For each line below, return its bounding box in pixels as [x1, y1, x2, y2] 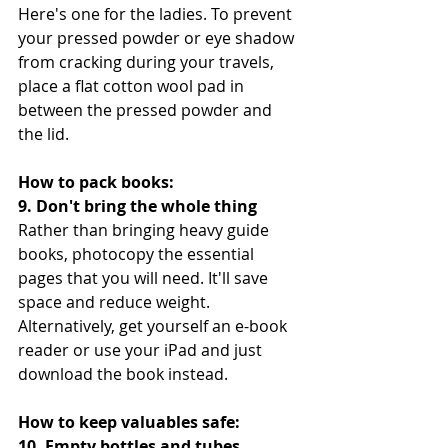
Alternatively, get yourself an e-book [18, 314, 291, 337]
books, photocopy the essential [18, 242, 258, 265]
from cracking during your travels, [18, 50, 278, 73]
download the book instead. [18, 362, 228, 385]
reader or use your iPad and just [18, 338, 266, 361]
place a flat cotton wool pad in [18, 74, 248, 97]
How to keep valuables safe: [18, 410, 240, 433]
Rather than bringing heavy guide [18, 218, 273, 241]
